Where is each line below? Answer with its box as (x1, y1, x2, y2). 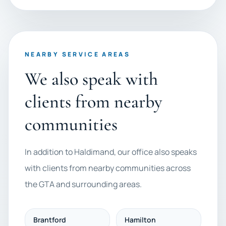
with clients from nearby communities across (25, 162, 191, 174)
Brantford (33, 215, 66, 224)
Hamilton (125, 215, 156, 224)
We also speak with (25, 68, 158, 90)
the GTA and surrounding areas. (25, 179, 142, 190)
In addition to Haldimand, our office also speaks (25, 146, 197, 157)
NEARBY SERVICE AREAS (25, 50, 131, 59)
